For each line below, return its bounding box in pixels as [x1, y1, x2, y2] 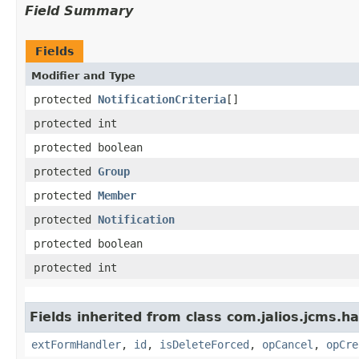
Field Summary [25, 2, 133, 18]
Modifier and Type [31, 69, 135, 82]
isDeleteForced [159, 337, 249, 351]
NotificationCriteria [98, 92, 226, 106]
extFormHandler [31, 337, 121, 351]
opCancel [262, 337, 313, 351]
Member [98, 188, 136, 202]
